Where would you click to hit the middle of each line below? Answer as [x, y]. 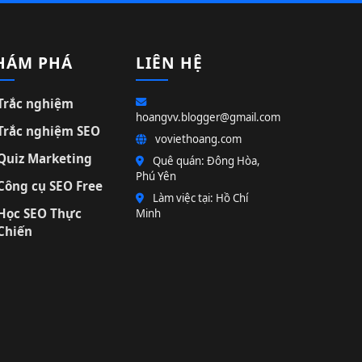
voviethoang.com [197, 139]
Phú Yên [156, 176]
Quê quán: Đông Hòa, [205, 160]
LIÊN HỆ [169, 62]
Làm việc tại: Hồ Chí [199, 198]
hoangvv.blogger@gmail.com [208, 117]
